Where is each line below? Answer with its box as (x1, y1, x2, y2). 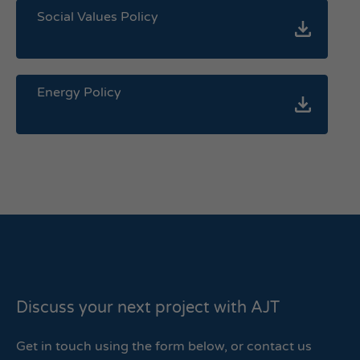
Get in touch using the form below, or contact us (16, 338, 312, 354)
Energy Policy (37, 84, 121, 100)
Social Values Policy (37, 9, 158, 25)
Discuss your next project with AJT (16, 298, 280, 317)
